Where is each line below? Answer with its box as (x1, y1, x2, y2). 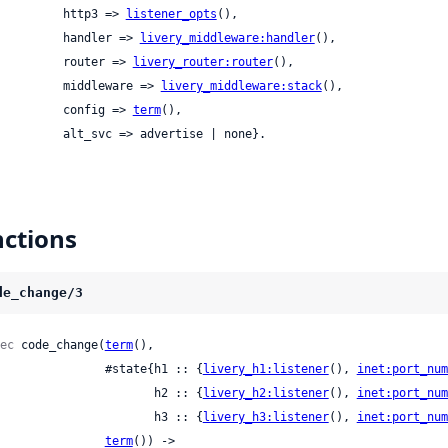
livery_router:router (132, 55, 273, 70)
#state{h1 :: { (104, 362, 203, 377)
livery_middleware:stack (160, 79, 322, 94)
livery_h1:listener (202, 362, 329, 377)
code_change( (13, 338, 105, 353)
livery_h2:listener (202, 386, 329, 401)
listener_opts (125, 7, 217, 22)
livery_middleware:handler (139, 31, 315, 46)
